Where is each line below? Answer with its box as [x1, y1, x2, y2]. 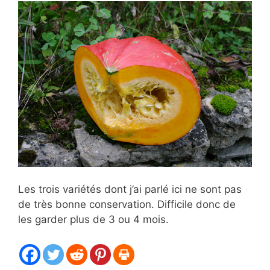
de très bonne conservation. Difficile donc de [18, 198, 236, 211]
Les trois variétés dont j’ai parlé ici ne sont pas [18, 183, 242, 196]
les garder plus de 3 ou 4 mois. [18, 213, 169, 226]
